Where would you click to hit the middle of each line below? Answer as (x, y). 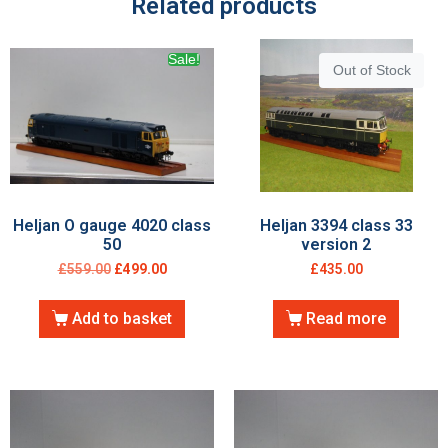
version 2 (336, 245)
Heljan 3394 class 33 (336, 226)
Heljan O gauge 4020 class (112, 226)
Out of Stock (371, 70)
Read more (346, 319)
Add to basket (122, 319)
